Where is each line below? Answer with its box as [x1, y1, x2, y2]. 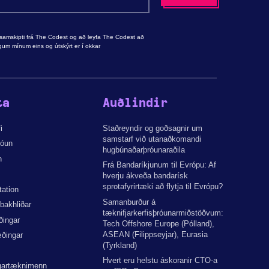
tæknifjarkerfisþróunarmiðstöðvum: [103, 208, 224, 217]
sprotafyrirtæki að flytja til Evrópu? [103, 182, 223, 192]
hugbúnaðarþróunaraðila [103, 145, 186, 154]
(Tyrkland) [103, 240, 138, 250]
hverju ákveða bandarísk [103, 171, 189, 181]
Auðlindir [103, 97, 168, 110]
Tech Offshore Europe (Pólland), [103, 219, 215, 228]
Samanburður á [103, 197, 156, 207]
